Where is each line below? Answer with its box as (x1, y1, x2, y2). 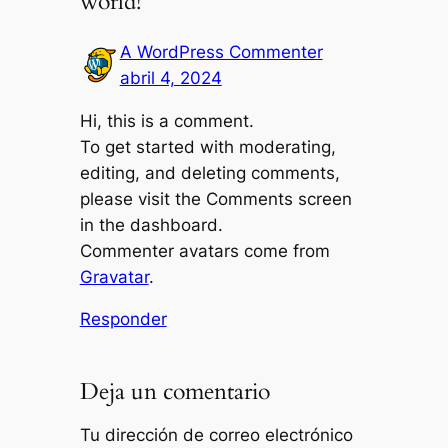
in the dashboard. (79, 214, 223, 235)
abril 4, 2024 (119, 67, 222, 88)
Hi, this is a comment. (79, 110, 254, 131)
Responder (79, 309, 167, 330)
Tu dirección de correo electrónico (79, 424, 353, 445)
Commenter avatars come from (79, 240, 330, 261)
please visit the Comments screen (79, 188, 352, 209)
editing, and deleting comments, (79, 162, 340, 183)
